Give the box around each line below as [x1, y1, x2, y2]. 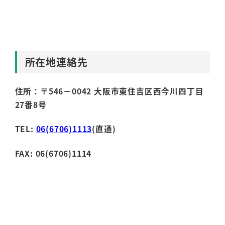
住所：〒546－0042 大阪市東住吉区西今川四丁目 [15, 85, 204, 96]
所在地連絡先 [25, 55, 88, 70]
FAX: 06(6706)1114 [15, 148, 92, 159]
